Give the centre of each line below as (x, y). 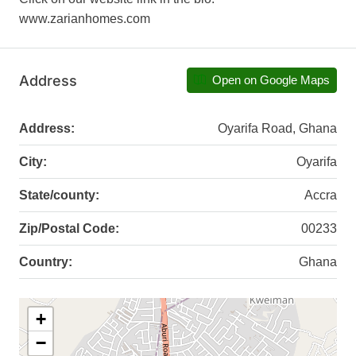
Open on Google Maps (269, 80)
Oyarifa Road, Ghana (277, 129)
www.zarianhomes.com (85, 19)
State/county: (59, 195)
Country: (46, 262)
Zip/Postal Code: (69, 229)
